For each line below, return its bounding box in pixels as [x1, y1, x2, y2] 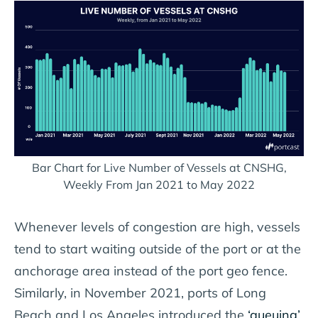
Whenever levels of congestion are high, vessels [14, 219, 300, 236]
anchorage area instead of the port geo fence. [14, 263, 287, 280]
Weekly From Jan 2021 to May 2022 [63, 177, 255, 192]
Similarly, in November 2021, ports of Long [14, 285, 266, 302]
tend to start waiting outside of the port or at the [14, 241, 301, 258]
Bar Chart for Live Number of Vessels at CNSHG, [31, 160, 287, 175]
